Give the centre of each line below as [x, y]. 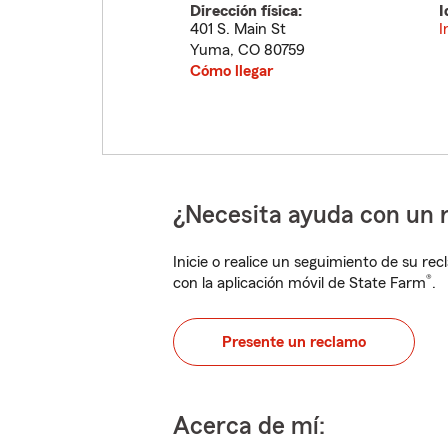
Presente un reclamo [294, 342]
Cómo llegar [231, 71]
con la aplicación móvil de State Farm [299, 283]
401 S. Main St [238, 29]
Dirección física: [246, 11]
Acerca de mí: [249, 426]
